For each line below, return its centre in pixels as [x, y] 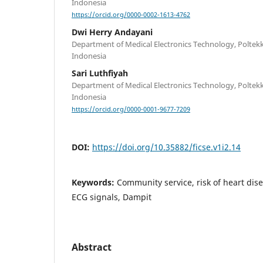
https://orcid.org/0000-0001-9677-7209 [131, 109]
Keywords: [94, 183]
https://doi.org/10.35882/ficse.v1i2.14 [166, 147]
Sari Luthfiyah [100, 73]
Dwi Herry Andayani [112, 32]
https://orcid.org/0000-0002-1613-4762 [131, 15]
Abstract [92, 247]
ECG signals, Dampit [112, 197]
